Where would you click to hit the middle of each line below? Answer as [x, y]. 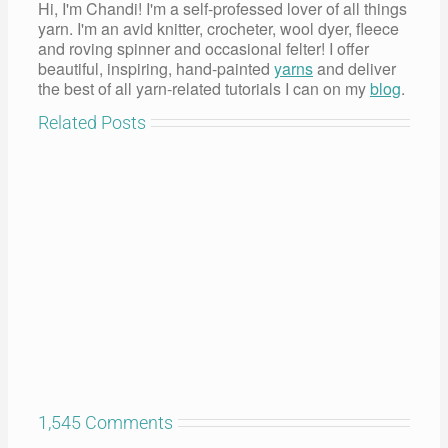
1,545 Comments [105, 422]
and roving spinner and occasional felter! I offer [203, 48]
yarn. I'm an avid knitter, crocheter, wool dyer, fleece [218, 28]
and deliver [354, 68]
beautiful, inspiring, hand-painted [156, 68]
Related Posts [92, 122]
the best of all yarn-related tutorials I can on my [204, 88]
